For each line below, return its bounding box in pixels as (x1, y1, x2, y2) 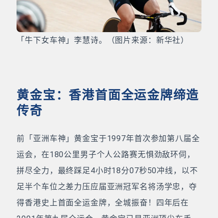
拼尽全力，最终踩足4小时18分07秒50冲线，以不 (17, 166, 198, 176)
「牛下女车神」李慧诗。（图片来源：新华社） (17, 36, 189, 45)
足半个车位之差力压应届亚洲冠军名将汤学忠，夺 (17, 182, 197, 192)
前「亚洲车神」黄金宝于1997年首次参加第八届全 (17, 134, 200, 144)
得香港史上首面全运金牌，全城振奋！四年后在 (17, 198, 189, 208)
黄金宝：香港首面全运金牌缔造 (17, 88, 200, 103)
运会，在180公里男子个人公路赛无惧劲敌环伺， (17, 150, 195, 160)
